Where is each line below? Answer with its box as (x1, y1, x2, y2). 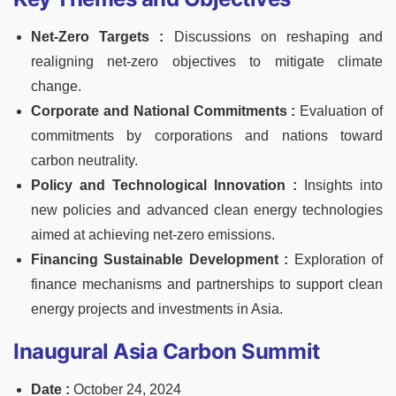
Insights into (297, 178, 383, 194)
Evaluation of (300, 103, 384, 119)
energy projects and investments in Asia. (31, 301, 283, 317)
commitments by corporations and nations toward (31, 128, 383, 144)
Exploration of (288, 252, 384, 268)
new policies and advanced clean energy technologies (31, 202, 383, 218)
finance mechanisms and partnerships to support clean (31, 277, 383, 293)
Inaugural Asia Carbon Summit (13, 339, 320, 365)
